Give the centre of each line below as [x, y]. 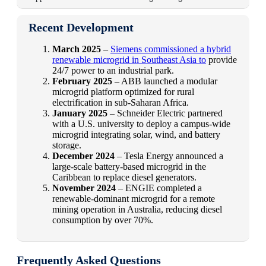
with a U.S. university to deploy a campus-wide [141, 123]
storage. [67, 145]
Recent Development [81, 27]
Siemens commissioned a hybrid [171, 49]
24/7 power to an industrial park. [113, 70]
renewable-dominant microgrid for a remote [134, 198]
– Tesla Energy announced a [169, 156]
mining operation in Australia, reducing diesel [137, 209]
